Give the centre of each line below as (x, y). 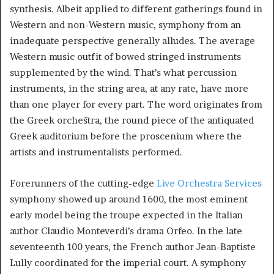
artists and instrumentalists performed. (96, 152)
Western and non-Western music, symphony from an (125, 25)
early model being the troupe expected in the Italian (126, 215)
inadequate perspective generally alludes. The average (132, 41)
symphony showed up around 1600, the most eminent (129, 199)
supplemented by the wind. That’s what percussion (123, 72)
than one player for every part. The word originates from (136, 104)
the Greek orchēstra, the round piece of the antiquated (132, 120)
